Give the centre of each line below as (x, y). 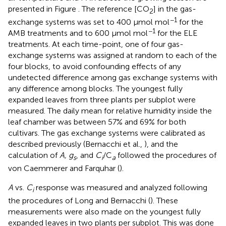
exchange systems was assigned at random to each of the (112, 55)
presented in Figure (43, 9)
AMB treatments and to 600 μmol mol (78, 33)
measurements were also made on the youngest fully (104, 212)
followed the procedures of (166, 155)
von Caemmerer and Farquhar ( (64, 168)
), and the (161, 144)
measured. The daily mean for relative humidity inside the (110, 111)
